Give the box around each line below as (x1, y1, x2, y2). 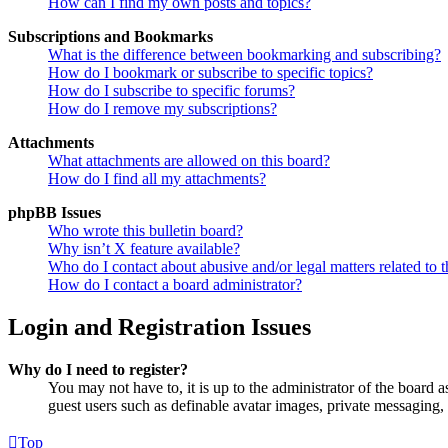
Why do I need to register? (8, 361, 188, 379)
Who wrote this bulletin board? (48, 222, 243, 240)
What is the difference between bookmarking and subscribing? (48, 46, 441, 64)
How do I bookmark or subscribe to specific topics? (48, 64, 373, 82)
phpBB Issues (8, 204, 101, 222)
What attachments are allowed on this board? (48, 152, 330, 170)
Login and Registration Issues (8, 314, 311, 341)
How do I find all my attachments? (48, 170, 266, 188)
